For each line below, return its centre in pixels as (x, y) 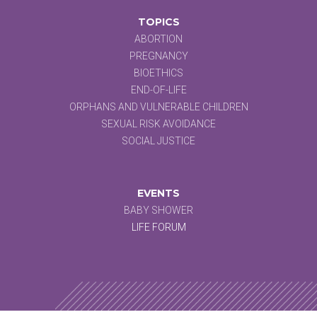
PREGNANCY (158, 56)
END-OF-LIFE (158, 90)
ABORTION (158, 39)
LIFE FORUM (158, 227)
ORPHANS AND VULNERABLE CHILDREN (158, 106)
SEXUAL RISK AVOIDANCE (158, 123)
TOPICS (158, 22)
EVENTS (158, 193)
